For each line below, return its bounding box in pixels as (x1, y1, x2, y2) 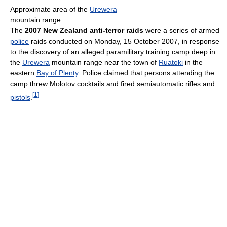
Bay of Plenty (36, 68, 78, 77)
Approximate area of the (10, 5, 90, 13)
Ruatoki (159, 58, 183, 66)
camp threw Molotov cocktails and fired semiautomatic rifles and (10, 79, 215, 88)
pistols (10, 93, 30, 101)
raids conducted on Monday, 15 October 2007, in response (29, 36, 219, 45)
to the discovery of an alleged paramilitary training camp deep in (10, 47, 215, 56)
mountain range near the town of (50, 58, 159, 66)
